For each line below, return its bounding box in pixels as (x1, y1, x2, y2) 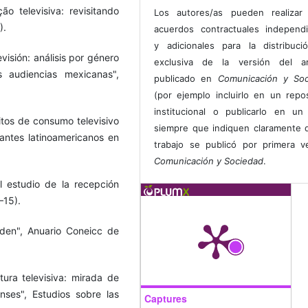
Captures (144, 291, 187, 306)
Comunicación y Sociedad (154, 155, 264, 167)
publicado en (154, 73, 218, 85)
